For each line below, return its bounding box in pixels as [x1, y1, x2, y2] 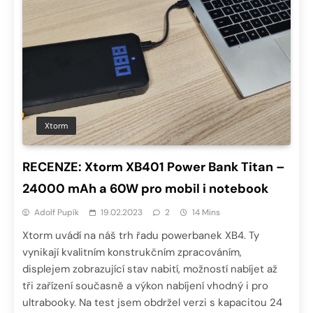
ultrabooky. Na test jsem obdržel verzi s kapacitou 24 [22, 296, 282, 310]
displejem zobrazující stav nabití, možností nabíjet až [22, 262, 277, 277]
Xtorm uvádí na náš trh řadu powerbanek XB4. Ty [22, 228, 259, 243]
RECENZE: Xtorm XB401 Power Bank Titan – [22, 159, 285, 176]
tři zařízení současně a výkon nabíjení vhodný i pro [22, 279, 268, 293]
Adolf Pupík [34, 207, 79, 219]
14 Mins [192, 207, 220, 219]
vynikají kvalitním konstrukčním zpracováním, [22, 245, 242, 260]
